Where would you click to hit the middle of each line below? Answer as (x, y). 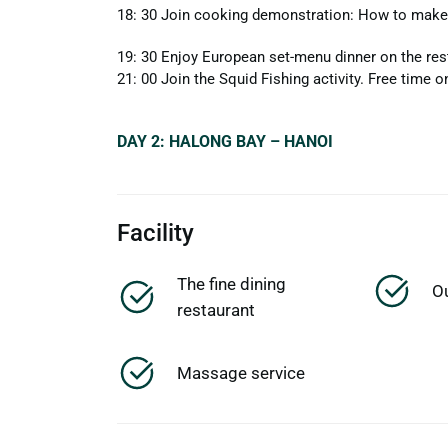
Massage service (241, 373)
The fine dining (231, 284)
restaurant (216, 310)
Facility (155, 233)
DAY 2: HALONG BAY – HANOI (225, 142)
